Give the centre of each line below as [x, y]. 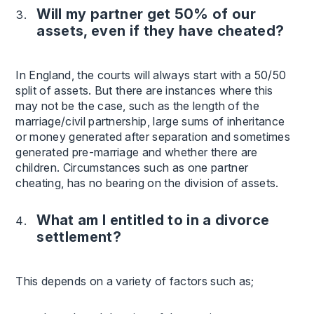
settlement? [79, 237]
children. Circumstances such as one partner [132, 167]
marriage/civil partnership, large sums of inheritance [150, 121]
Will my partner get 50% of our [146, 14]
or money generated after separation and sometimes [153, 136]
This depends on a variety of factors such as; [135, 281]
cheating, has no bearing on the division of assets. [147, 183]
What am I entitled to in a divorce [153, 220]
